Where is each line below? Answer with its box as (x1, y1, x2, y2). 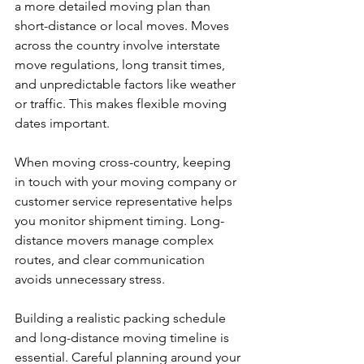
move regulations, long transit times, (15, 57, 228, 72)
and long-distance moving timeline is (15, 330, 232, 345)
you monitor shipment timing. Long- (15, 213, 224, 228)
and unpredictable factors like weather (15, 76, 239, 92)
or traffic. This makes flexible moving (15, 96, 230, 111)
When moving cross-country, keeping (15, 154, 234, 170)
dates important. (15, 115, 110, 131)
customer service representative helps (15, 193, 236, 209)
